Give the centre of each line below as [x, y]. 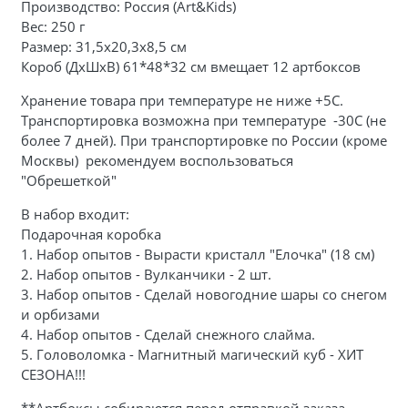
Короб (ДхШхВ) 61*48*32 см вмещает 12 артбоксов [192, 66]
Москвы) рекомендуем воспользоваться [157, 160]
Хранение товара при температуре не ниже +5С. [182, 100]
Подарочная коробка [91, 234]
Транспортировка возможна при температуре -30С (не [203, 120]
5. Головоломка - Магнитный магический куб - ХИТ [192, 354]
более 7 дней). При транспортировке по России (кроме [204, 140]
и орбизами [60, 314]
